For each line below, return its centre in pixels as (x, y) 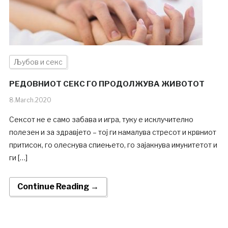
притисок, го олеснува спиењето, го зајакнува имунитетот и (113, 145)
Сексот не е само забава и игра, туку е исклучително (101, 120)
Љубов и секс (38, 62)
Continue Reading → (58, 187)
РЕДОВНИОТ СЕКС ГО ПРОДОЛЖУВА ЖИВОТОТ (107, 84)
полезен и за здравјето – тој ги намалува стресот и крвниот (112, 132)
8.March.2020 (30, 100)
